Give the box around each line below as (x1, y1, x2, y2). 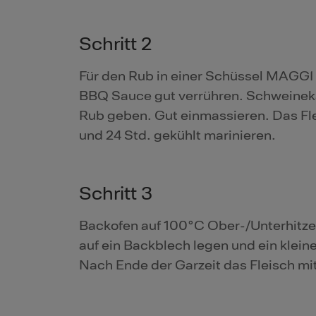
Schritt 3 (79, 183, 152, 205)
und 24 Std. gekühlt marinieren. (79, 128, 276, 144)
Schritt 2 (79, 33, 152, 56)
